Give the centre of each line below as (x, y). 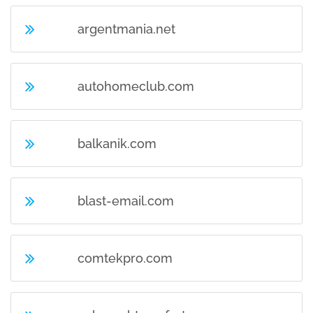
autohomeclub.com (136, 86)
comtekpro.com (125, 258)
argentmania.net (127, 29)
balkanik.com (117, 144)
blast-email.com (126, 201)
